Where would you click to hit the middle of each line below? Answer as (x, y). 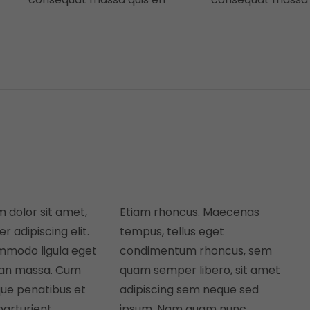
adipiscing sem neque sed (189, 290)
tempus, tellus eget (172, 231)
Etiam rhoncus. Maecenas (189, 212)
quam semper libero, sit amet (200, 270)
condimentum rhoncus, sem (195, 251)
